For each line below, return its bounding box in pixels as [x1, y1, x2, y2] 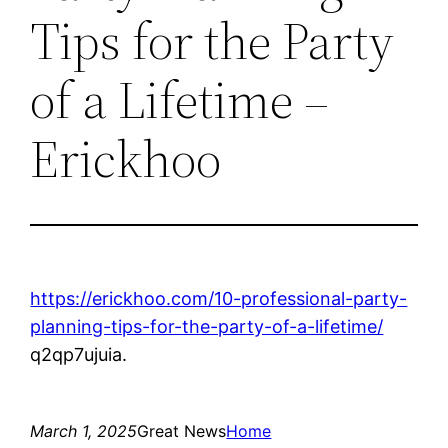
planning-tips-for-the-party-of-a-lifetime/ [30, 315, 384, 337]
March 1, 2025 [30, 420, 138, 441]
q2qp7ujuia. [30, 343, 128, 365]
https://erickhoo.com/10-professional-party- [30, 287, 408, 309]
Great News [137, 420, 227, 441]
